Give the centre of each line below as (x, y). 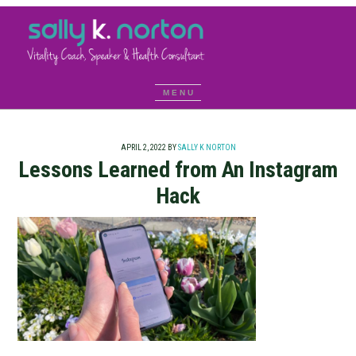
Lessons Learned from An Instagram (178, 170)
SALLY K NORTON (207, 147)
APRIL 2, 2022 (143, 147)
